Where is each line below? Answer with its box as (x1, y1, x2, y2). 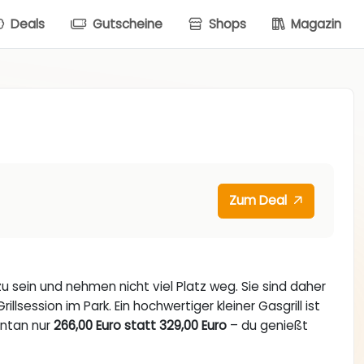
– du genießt (227, 317, 309, 335)
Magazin (288, 15, 341, 32)
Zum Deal (229, 192, 291, 210)
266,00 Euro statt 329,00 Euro (54, 317, 227, 335)
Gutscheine (89, 15, 162, 32)
